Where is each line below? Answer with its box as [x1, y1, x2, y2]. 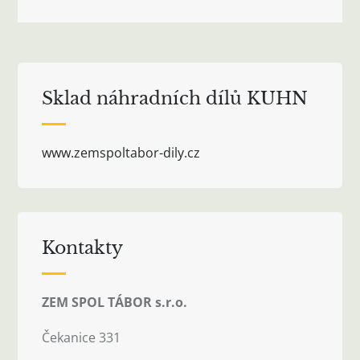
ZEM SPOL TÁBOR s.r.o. [42, 292, 188, 311]
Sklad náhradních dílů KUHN [42, 87, 309, 109]
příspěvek [17, 9, 186, 51]
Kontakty [42, 236, 124, 259]
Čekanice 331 [42, 328, 121, 346]
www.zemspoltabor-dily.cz [42, 143, 201, 162]
